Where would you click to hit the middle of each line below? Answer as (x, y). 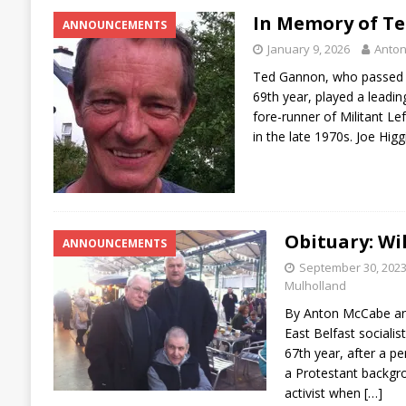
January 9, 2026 (308, 49)
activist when (324, 393)
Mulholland (315, 286)
